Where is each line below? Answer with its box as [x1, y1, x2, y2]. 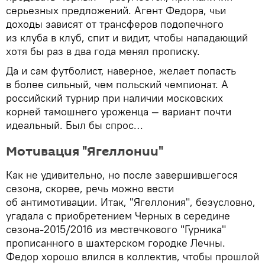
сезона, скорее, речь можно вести [6, 181, 174, 195]
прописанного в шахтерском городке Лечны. [6, 235, 225, 250]
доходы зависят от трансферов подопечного [6, 17, 224, 31]
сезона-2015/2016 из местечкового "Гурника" [6, 222, 226, 236]
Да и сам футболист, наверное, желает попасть [6, 63, 236, 77]
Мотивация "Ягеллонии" [6, 142, 163, 160]
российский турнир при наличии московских [6, 91, 223, 105]
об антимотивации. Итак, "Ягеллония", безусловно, [6, 195, 256, 209]
